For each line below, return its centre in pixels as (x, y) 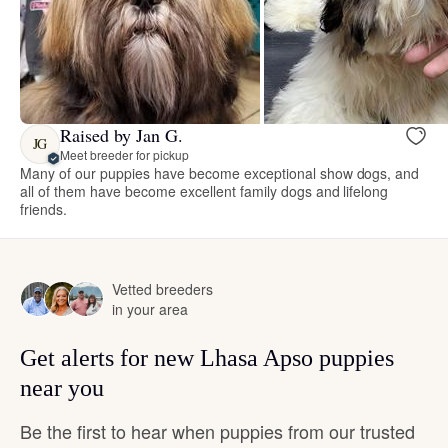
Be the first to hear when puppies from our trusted (217, 430)
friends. (43, 208)
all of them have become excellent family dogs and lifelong (204, 190)
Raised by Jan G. (121, 135)
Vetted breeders (162, 288)
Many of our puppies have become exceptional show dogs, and (220, 172)
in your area (150, 308)
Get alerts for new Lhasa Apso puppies (207, 357)
